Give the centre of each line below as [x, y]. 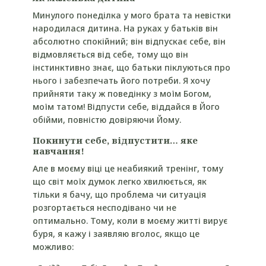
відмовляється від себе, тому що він [110, 54]
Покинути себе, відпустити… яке [115, 140]
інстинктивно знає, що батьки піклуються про [131, 67]
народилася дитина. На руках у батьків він [125, 28]
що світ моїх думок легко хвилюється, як [119, 181]
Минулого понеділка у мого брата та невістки [132, 15]
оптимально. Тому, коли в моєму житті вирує [130, 220]
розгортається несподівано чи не [104, 207]
